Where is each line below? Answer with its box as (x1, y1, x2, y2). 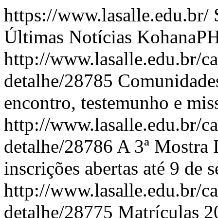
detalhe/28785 (4, 70, 118, 91)
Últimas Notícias (4, 26, 132, 47)
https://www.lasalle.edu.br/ (4, 4, 214, 25)
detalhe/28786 (4, 136, 117, 157)
